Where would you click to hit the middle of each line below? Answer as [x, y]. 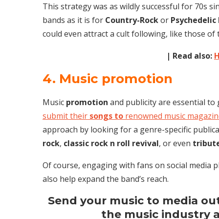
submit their [66, 116]
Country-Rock [132, 20]
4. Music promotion [108, 78]
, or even [176, 143]
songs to [106, 116]
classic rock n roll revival [111, 143]
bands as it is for [74, 20]
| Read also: [190, 55]
